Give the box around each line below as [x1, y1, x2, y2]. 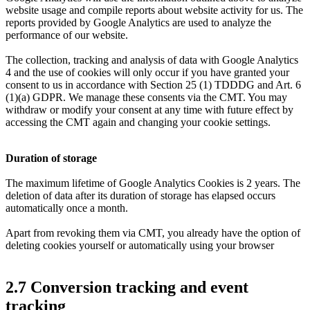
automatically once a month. [6, 201, 128, 214]
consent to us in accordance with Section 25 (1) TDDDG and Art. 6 [6, 78, 301, 91]
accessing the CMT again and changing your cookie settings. [6, 116, 271, 128]
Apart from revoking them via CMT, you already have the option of [6, 226, 300, 239]
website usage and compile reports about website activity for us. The [6, 3, 303, 16]
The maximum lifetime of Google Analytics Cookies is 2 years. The [6, 176, 300, 189]
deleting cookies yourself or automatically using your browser [6, 239, 277, 251]
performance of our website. [6, 28, 128, 41]
